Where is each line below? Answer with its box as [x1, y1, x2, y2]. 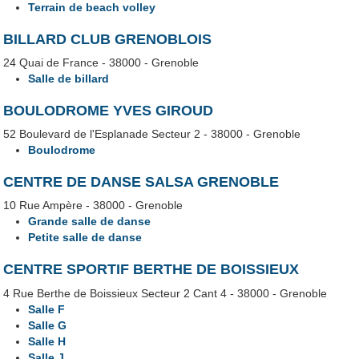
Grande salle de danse [28, 215, 151, 228]
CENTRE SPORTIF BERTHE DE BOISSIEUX [3, 261, 300, 278]
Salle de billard [28, 72, 110, 86]
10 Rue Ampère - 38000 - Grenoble [3, 199, 184, 212]
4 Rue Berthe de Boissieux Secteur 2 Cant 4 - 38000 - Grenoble [3, 286, 328, 300]
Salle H [28, 334, 67, 348]
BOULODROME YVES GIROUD [3, 103, 214, 119]
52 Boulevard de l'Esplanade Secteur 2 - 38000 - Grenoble [3, 127, 301, 141]
